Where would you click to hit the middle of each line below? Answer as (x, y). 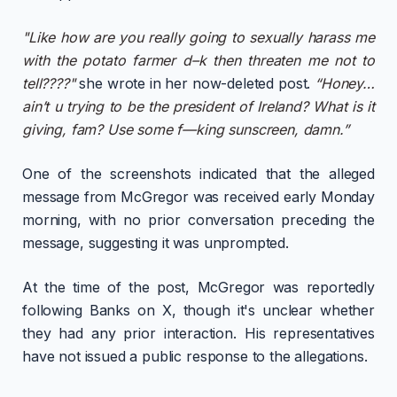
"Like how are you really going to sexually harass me (198, 38)
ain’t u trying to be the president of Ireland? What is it (198, 107)
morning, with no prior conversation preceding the (198, 220)
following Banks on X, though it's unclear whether (198, 311)
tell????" (49, 84)
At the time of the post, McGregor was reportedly (198, 288)
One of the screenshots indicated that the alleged (198, 174)
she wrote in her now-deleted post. (195, 84)
